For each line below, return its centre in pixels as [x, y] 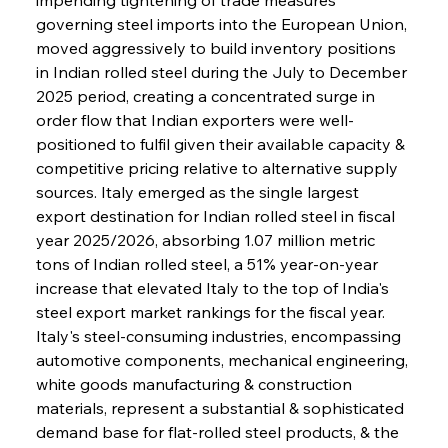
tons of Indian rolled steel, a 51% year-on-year [208, 263]
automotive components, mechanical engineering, [223, 359]
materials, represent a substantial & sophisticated [221, 407]
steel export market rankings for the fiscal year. [212, 311]
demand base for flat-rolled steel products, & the [219, 431]
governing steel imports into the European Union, [223, 23]
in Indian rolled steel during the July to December [223, 71]
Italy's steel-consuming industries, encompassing [220, 335]
